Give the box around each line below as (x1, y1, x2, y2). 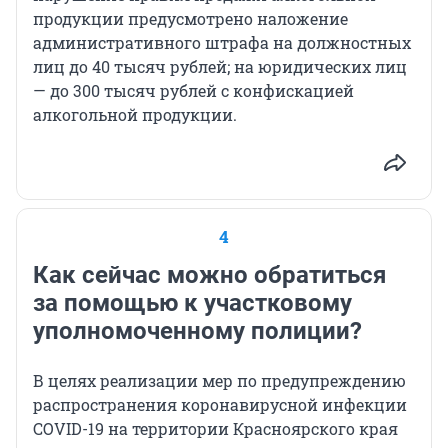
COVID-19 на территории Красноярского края (33, 418, 398, 440)
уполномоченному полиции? (33, 317, 362, 346)
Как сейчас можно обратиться (33, 261, 386, 290)
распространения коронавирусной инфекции (33, 394, 407, 416)
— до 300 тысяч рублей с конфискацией (33, 80, 354, 102)
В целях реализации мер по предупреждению (33, 370, 406, 392)
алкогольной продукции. (33, 104, 237, 126)
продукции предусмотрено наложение (33, 8, 348, 30)
